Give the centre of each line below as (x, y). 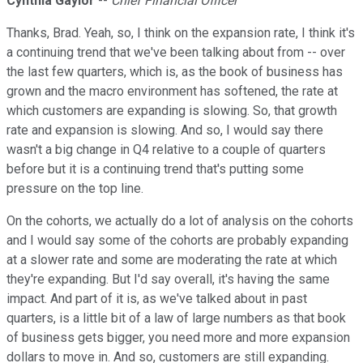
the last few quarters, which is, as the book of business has (175, 72)
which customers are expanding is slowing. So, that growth (172, 111)
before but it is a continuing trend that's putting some (155, 169)
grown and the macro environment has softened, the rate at (172, 92)
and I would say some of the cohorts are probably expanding (177, 241)
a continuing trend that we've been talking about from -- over (176, 53)
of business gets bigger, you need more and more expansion (178, 338)
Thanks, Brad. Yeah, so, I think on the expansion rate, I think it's (181, 33)
